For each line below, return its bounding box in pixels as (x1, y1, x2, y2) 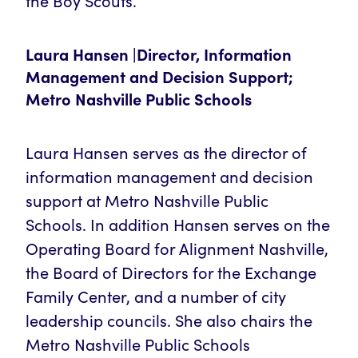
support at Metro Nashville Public (26, 189, 268, 211)
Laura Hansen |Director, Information (26, 43, 292, 65)
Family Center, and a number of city (26, 285, 286, 307)
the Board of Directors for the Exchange (26, 261, 316, 283)
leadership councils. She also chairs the (26, 309, 312, 331)
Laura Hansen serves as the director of (26, 141, 307, 163)
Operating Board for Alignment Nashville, (26, 237, 328, 259)
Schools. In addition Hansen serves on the (26, 213, 330, 235)
